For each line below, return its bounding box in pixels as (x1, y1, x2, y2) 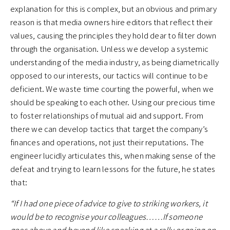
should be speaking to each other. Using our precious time (10, 97, 215, 108)
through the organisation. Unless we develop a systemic (10, 43, 209, 54)
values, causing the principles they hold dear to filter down (10, 30, 217, 41)
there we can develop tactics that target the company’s (10, 123, 208, 135)
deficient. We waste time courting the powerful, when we (10, 83, 214, 94)
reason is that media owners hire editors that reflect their (10, 16, 213, 28)
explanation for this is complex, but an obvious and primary (10, 3, 217, 14)
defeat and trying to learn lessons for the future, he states (10, 163, 216, 175)
